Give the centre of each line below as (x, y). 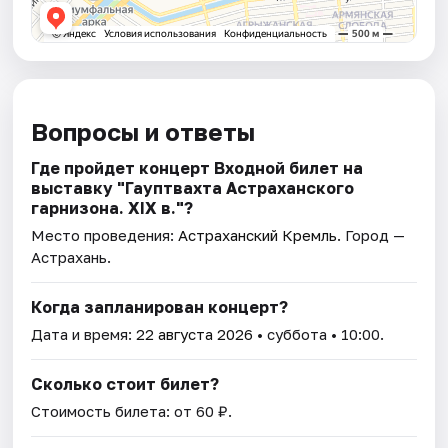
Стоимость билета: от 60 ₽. (132, 411)
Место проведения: (105, 235)
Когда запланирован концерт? (160, 307)
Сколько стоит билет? (125, 384)
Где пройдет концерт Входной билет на (197, 168)
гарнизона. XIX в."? (112, 208)
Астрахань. (71, 257)
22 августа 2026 (195, 334)
